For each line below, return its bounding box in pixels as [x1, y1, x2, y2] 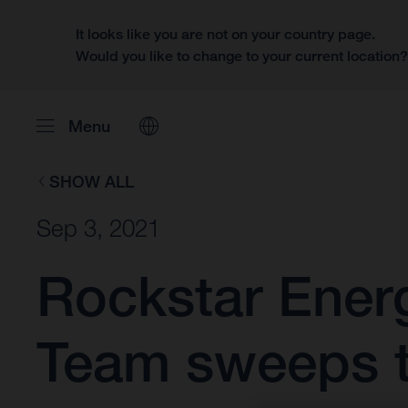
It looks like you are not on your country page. [76, 25, 376, 43]
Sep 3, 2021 [36, 214, 160, 243]
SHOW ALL [48, 171, 134, 191]
